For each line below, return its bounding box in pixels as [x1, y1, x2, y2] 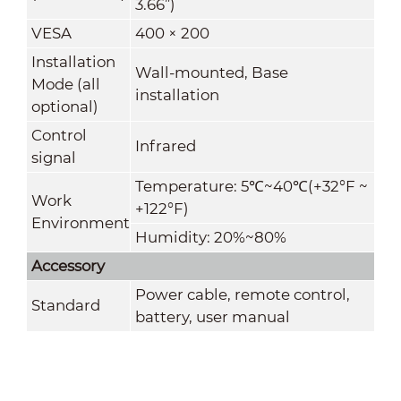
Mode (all [30, 74, 100, 93]
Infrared [134, 136, 196, 155]
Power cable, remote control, [134, 285, 350, 303]
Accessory [30, 256, 105, 275]
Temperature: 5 [134, 176, 249, 195]
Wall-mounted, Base [134, 63, 288, 81]
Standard [30, 295, 100, 314]
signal [30, 148, 76, 166]
